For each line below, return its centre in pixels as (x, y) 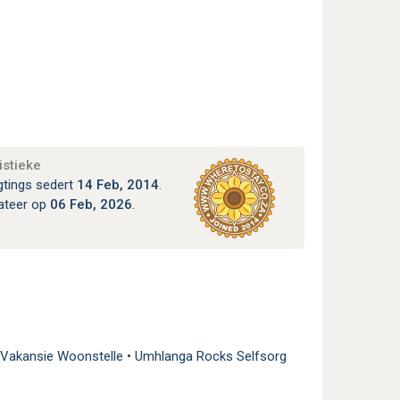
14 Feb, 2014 (117, 185)
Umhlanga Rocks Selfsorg (211, 357)
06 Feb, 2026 (91, 205)
